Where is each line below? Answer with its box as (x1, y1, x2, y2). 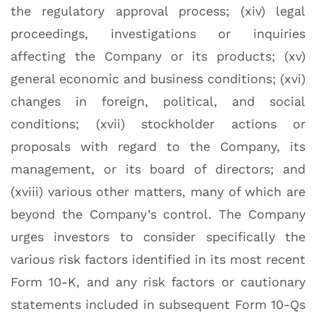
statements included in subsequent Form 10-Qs (11, 297, 305, 312)
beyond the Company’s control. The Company (11, 207, 305, 222)
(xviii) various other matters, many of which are (11, 184, 305, 200)
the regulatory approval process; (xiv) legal (11, 4, 305, 19)
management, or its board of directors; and (11, 162, 305, 177)
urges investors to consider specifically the (11, 229, 305, 245)
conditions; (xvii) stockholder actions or (11, 116, 305, 132)
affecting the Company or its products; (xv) (11, 49, 305, 64)
